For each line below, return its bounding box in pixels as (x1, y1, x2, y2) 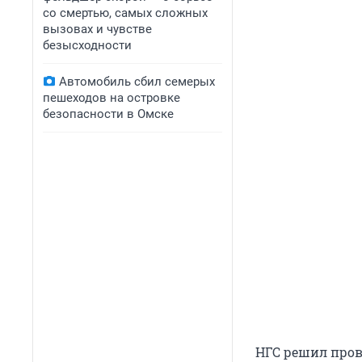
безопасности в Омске (43, 107, 174, 121)
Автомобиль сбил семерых (59, 74, 215, 89)
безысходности (43, 38, 132, 53)
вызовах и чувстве (43, 22, 152, 36)
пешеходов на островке (43, 90, 180, 105)
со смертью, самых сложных (43, 6, 208, 20)
